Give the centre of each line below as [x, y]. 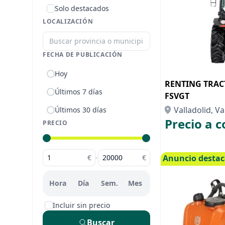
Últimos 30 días [81, 110]
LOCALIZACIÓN [68, 21]
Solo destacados [82, 8]
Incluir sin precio [81, 205]
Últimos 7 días [79, 92]
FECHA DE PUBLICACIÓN [83, 54]
